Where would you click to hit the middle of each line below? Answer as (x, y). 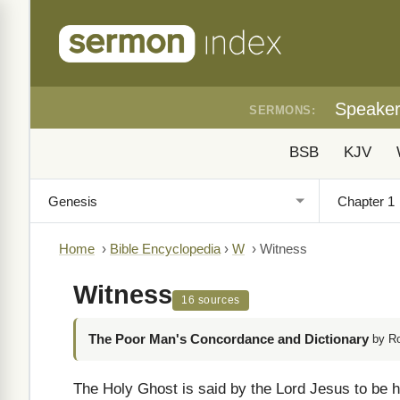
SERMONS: (282, 110)
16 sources (211, 300)
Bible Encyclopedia (165, 249)
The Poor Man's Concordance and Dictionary (229, 339)
